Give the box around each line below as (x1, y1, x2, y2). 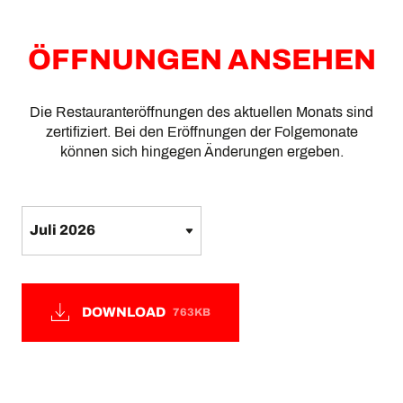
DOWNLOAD (82, 304, 166, 319)
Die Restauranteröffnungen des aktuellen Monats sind (30, 104, 373, 120)
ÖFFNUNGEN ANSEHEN (27, 44, 376, 76)
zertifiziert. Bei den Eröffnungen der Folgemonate (45, 124, 358, 139)
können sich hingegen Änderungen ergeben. (59, 144, 344, 159)
